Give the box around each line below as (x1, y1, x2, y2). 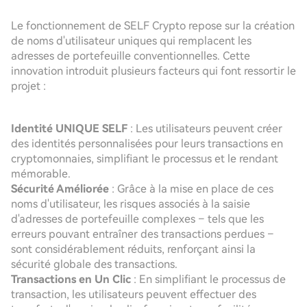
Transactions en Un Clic (11, 273, 131, 286)
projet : (11, 79, 46, 93)
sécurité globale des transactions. (11, 258, 177, 271)
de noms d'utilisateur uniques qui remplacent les (11, 34, 251, 47)
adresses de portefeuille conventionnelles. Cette (11, 49, 250, 62)
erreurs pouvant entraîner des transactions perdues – (11, 228, 274, 241)
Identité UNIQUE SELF (11, 122, 127, 135)
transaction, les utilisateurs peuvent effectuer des (11, 288, 256, 301)
